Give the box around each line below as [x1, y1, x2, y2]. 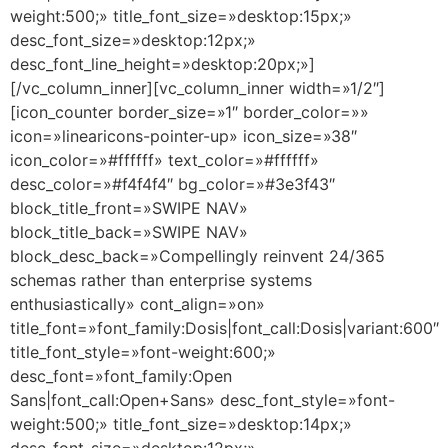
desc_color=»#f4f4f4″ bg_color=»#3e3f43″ [10, 173, 335, 194]
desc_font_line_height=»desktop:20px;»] [10, 53, 315, 74]
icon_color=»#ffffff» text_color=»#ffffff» [10, 149, 319, 170]
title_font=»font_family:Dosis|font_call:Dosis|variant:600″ [10, 317, 439, 338]
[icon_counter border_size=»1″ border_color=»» [10, 101, 369, 122]
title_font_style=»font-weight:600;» [10, 341, 276, 362]
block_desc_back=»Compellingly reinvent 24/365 [10, 245, 385, 266]
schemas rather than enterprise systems [10, 269, 312, 290]
